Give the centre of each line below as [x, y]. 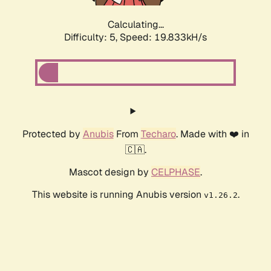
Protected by [52, 134]
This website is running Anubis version [118, 195]
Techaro [158, 134]
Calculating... [135, 25]
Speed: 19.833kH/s [163, 38]
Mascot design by [110, 172]
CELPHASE [176, 172]
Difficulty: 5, [92, 38]
